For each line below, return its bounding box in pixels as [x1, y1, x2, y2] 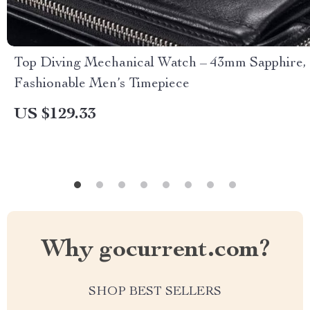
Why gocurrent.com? [40, 238, 270, 264]
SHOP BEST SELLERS [89, 286, 221, 299]
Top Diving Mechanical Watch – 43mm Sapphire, [14, 57, 307, 71]
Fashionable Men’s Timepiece [14, 77, 190, 92]
